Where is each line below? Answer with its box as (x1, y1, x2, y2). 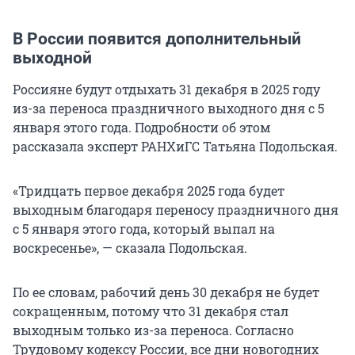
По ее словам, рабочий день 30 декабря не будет (13, 284, 319, 301)
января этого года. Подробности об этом (13, 119, 270, 136)
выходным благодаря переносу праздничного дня (13, 201, 338, 219)
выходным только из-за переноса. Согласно (13, 322, 294, 339)
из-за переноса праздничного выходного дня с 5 (13, 100, 324, 117)
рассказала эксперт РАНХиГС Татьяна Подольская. (13, 138, 338, 155)
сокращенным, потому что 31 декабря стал (13, 303, 288, 320)
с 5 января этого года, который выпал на (13, 220, 275, 238)
